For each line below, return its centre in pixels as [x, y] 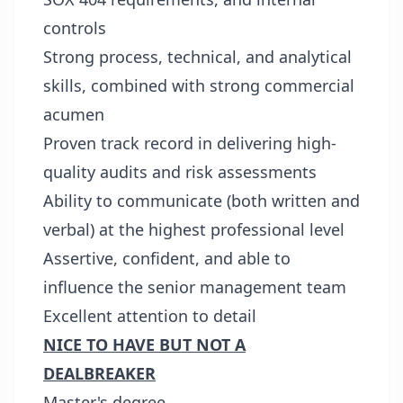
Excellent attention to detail [150, 316]
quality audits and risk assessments [180, 172]
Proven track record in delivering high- [190, 143]
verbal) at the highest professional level [194, 229]
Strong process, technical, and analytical [197, 57]
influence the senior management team [195, 287]
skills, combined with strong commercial [199, 85]
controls [75, 28]
